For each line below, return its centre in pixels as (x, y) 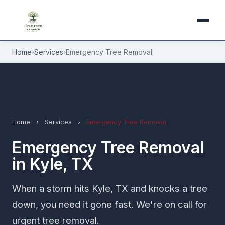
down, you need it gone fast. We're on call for (109, 204)
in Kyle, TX (53, 164)
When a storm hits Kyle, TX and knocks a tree (110, 188)
